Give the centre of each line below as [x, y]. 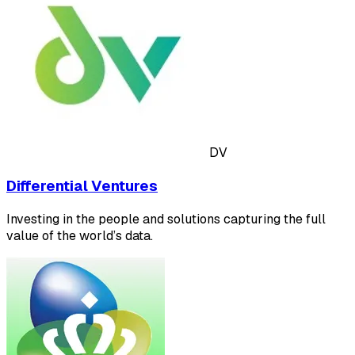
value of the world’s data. [80, 235]
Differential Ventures [82, 185]
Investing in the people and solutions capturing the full [166, 219]
